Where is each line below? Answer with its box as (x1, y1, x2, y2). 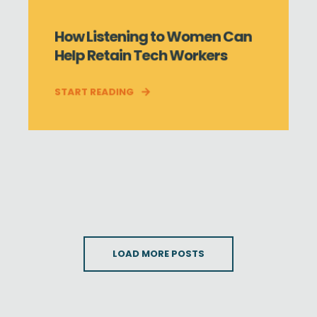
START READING (54, 85, 134, 99)
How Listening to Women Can (54, 26, 252, 47)
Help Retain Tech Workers (54, 45, 228, 66)
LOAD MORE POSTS (113, 247, 204, 260)
